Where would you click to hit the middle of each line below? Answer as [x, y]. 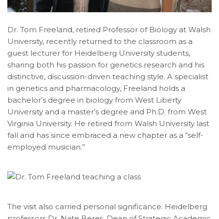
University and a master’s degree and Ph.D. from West [107, 111]
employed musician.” [46, 147]
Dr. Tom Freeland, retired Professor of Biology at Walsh [109, 29]
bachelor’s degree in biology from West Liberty [94, 100]
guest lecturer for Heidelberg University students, [99, 53]
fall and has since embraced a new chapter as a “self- [105, 135]
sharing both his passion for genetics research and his [106, 65]
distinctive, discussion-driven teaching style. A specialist [108, 76]
